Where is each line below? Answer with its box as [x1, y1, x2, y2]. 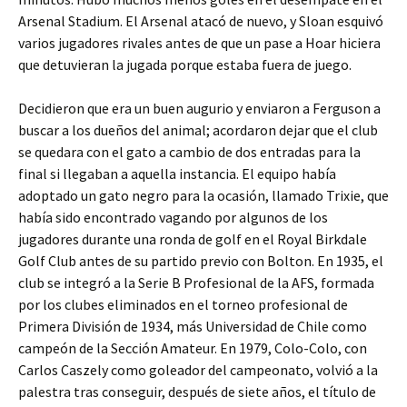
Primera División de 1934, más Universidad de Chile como [18, 317, 367, 335]
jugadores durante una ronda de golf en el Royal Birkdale [18, 230, 367, 248]
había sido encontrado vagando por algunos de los [18, 208, 328, 226]
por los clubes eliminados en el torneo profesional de [18, 295, 348, 313]
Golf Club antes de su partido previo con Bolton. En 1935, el [18, 252, 383, 270]
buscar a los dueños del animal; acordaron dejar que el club [18, 121, 378, 139]
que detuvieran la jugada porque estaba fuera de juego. [18, 55, 352, 74]
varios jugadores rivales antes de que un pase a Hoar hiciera [18, 34, 381, 52]
